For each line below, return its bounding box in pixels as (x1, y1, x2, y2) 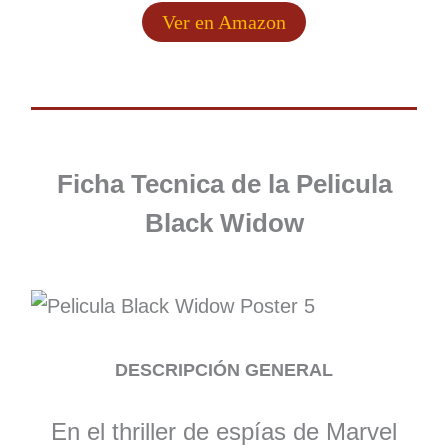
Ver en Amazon (162, 11, 286, 34)
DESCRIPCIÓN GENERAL (115, 359, 333, 380)
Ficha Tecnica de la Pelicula (56, 169, 392, 200)
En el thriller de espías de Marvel (51, 418, 397, 446)
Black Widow (144, 208, 304, 239)
